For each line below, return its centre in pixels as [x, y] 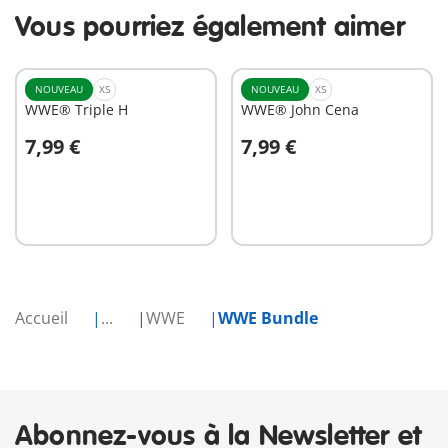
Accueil [43, 318]
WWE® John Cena [300, 110]
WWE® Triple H [76, 110]
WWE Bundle [268, 318]
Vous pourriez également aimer [210, 28]
